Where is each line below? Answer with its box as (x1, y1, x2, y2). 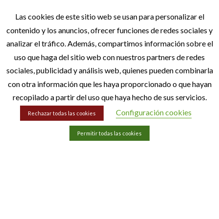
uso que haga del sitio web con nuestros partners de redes (14, 52, 205, 62)
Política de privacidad (77, 153, 142, 162)
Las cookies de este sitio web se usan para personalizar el (15, 12, 204, 22)
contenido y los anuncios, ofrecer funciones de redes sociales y (6, 25, 213, 35)
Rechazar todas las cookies (28, 110, 96, 116)
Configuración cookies (116, 108, 192, 117)
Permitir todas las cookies (77, 130, 142, 136)
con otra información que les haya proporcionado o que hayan (7, 79, 212, 88)
